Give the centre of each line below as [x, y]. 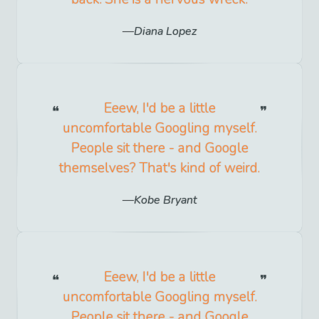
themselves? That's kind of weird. [159, 168]
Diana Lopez [165, 31]
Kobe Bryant [165, 200]
